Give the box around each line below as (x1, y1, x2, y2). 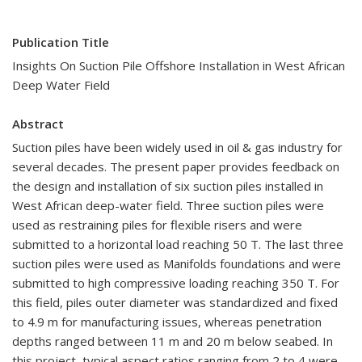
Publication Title (12, 34, 109, 50)
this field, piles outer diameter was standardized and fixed (12, 294, 338, 310)
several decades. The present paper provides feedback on (12, 158, 339, 175)
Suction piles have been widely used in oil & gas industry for (12, 139, 343, 155)
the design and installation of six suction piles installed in (12, 178, 323, 194)
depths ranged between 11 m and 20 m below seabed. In (12, 333, 333, 349)
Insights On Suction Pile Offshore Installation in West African (12, 57, 345, 74)
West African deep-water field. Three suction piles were (12, 197, 324, 213)
